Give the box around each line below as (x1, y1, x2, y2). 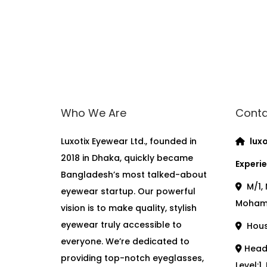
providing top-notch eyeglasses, (61, 252, 204, 264)
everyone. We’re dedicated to (61, 235, 190, 247)
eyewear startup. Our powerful (61, 185, 195, 197)
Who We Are (61, 105, 126, 120)
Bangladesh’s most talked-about (61, 169, 207, 181)
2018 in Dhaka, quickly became (61, 152, 193, 164)
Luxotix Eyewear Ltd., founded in (61, 135, 197, 147)
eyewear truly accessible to (61, 219, 182, 231)
